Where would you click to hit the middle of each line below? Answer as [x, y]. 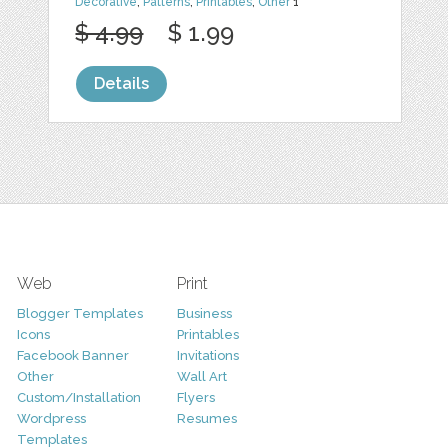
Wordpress [51, 418]
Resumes [206, 418]
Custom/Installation [78, 397]
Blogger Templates [79, 313]
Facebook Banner [72, 355]
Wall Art [201, 376]
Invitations [207, 355]
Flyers [195, 397]
